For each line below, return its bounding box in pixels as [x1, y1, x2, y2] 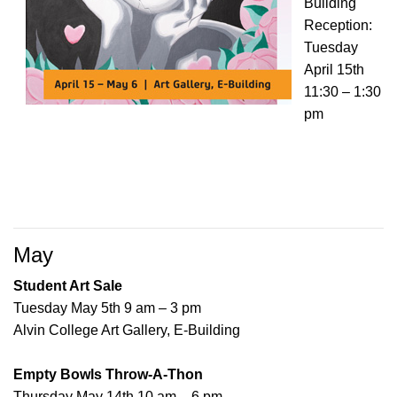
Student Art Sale [13, 278, 126, 294]
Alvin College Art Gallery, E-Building [13, 323, 240, 339]
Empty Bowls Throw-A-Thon [13, 367, 203, 383]
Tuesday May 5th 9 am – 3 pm [13, 300, 201, 316]
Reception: [304, 18, 372, 34]
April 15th [304, 62, 364, 78]
